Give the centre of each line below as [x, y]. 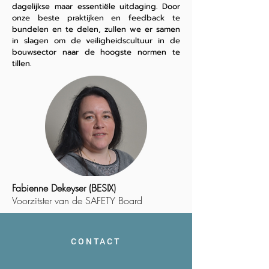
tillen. [22, 63]
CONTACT [96, 241]
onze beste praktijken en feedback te [96, 18]
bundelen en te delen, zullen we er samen [96, 29]
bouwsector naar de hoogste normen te [96, 52]
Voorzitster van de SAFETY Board [77, 201]
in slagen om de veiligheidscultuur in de [96, 41]
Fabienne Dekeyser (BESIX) [64, 188]
